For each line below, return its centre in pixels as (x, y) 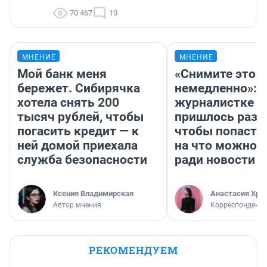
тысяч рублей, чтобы (80, 117)
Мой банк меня (62, 74)
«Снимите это (215, 74)
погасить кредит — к (78, 131)
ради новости (215, 160)
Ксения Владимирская (93, 194)
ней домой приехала (77, 146)
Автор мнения (77, 205)
